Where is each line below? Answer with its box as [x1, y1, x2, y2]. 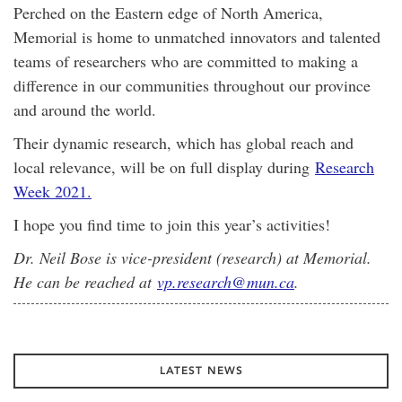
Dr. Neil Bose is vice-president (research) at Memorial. [13, 246, 371, 268]
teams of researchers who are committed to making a [13, 49, 358, 72]
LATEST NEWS [159, 363, 243, 377]
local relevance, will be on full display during [13, 155, 315, 178]
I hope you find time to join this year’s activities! [13, 213, 330, 235]
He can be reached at [13, 270, 157, 293]
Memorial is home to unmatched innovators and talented [13, 25, 380, 48]
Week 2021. [13, 179, 92, 202]
